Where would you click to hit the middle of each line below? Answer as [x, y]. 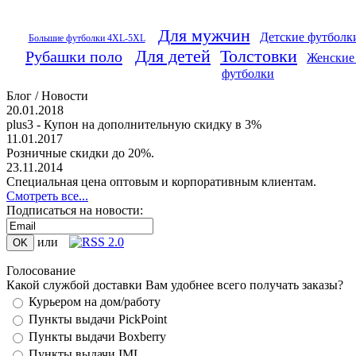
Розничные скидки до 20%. [80, 153]
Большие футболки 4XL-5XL [87, 39]
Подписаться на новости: [75, 210]
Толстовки [259, 56]
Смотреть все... [47, 196]
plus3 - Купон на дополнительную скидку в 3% [134, 124]
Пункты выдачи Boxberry [97, 337]
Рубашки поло [74, 56]
